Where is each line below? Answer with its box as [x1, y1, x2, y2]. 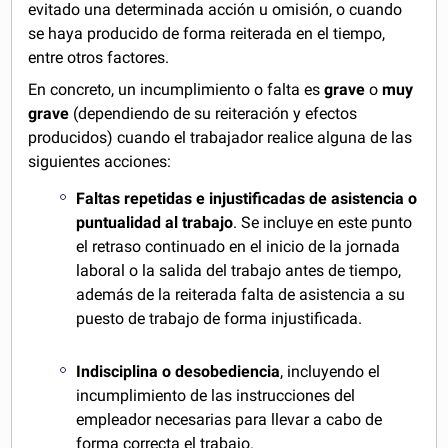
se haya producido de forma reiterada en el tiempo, [28, 24, 386, 43]
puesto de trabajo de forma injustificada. [76, 308, 363, 328]
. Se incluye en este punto [233, 212, 413, 232]
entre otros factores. [28, 48, 170, 67]
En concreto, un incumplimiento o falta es [28, 80, 325, 99]
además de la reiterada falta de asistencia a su [76, 284, 406, 304]
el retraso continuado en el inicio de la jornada [76, 236, 401, 256]
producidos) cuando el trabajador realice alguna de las [28, 128, 413, 147]
